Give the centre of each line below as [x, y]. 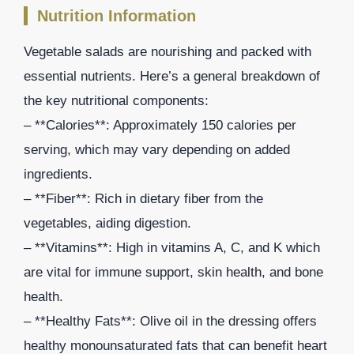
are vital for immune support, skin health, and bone [173, 273]
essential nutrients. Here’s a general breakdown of [172, 77]
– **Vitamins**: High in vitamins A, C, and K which [172, 248]
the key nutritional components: [116, 101]
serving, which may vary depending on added [157, 150]
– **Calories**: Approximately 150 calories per [160, 126]
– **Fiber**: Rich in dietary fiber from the [143, 199]
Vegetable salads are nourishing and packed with [168, 52]
